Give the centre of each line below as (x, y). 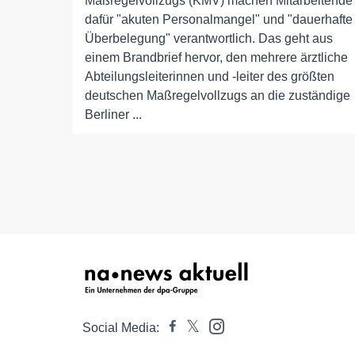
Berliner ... (113, 115)
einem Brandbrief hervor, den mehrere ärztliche (216, 57)
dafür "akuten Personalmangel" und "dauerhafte (219, 19)
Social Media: (121, 328)
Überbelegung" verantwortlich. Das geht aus (209, 38)
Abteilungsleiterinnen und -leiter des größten (210, 76)
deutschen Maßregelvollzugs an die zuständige (218, 95)
